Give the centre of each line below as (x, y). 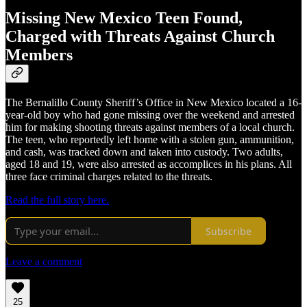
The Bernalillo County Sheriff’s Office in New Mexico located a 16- (153, 103)
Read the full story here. (57, 200)
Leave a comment (44, 262)
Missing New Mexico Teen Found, (124, 18)
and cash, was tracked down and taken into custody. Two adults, (144, 152)
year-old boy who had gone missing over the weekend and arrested (150, 115)
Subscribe (229, 231)
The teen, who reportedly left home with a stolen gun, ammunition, (150, 140)
